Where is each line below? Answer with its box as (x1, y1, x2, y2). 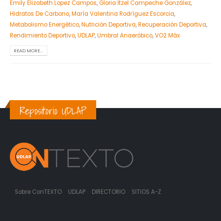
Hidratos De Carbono (10, 9, 69, 18)
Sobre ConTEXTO (15, 188, 62, 196)
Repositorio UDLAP (20, 102, 86, 119)
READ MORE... (14, 47, 43, 54)
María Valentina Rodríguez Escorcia (72, 9, 174, 18)
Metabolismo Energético (10, 20, 79, 29)
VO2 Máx (155, 31, 180, 39)
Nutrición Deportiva (81, 20, 136, 29)
